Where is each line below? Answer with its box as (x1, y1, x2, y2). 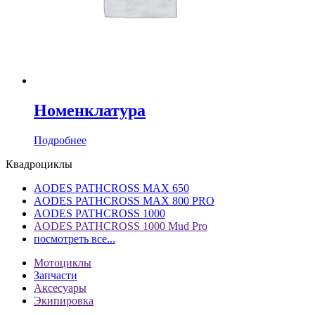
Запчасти (34, 269, 77, 281)
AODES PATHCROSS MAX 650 (34, 181, 189, 194)
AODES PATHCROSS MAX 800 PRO (34, 194, 214, 207)
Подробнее (34, 134, 86, 146)
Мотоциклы (34, 256, 91, 269)
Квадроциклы (6, 157, 72, 170)
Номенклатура (34, 101, 146, 120)
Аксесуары (34, 281, 86, 294)
